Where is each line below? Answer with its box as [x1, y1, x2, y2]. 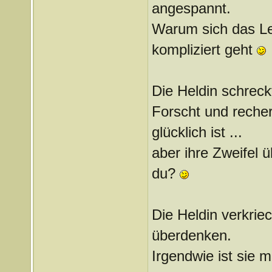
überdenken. [151, 227, 231, 243]
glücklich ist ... [151, 124, 242, 140]
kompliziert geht [151, 41, 257, 58]
